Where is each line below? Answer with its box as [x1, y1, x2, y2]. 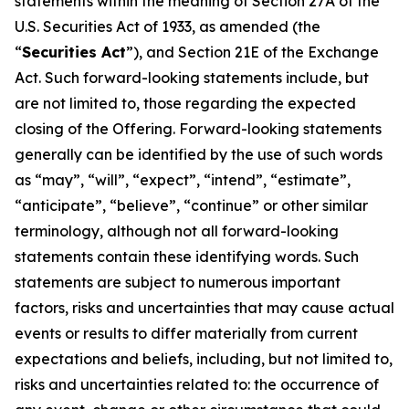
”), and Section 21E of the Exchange [126, 43, 379, 61]
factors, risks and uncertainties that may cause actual [15, 299, 394, 317]
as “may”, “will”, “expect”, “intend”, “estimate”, [15, 171, 351, 189]
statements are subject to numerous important [15, 273, 341, 291]
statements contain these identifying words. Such [15, 247, 359, 266]
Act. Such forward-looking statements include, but [15, 68, 369, 87]
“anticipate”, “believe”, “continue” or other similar [15, 196, 368, 215]
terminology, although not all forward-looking [15, 222, 339, 240]
